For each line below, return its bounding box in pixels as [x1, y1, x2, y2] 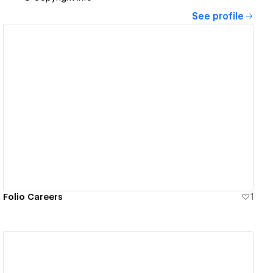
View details [94, 102, 153, 113]
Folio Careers [3, 191, 63, 202]
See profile [192, 11, 244, 23]
